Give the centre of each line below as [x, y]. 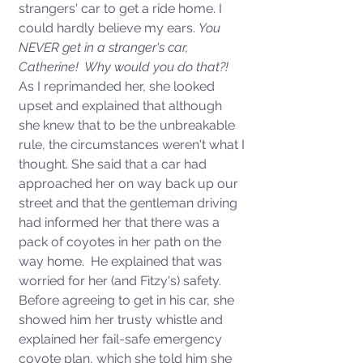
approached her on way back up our [130, 184]
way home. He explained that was [122, 261]
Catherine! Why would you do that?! [127, 67]
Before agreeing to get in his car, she [128, 300]
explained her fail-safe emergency [122, 339]
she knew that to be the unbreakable [128, 125]
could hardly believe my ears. [109, 28]
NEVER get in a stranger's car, [105, 47]
